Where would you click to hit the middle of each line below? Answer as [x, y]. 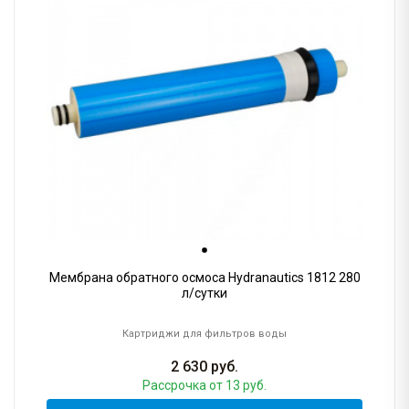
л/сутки [204, 294]
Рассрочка [176, 386]
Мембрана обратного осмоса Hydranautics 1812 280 [204, 278]
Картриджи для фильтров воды [204, 334]
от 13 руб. [238, 386]
